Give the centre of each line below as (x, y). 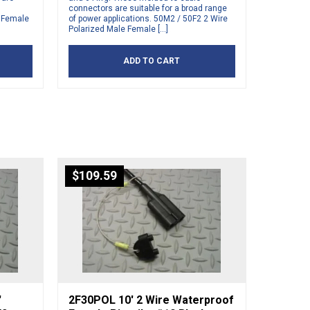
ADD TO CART (152, 61)
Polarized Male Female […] (118, 29)
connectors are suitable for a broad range (147, 9)
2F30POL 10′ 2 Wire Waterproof (151, 300)
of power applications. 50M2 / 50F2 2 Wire (148, 19)
